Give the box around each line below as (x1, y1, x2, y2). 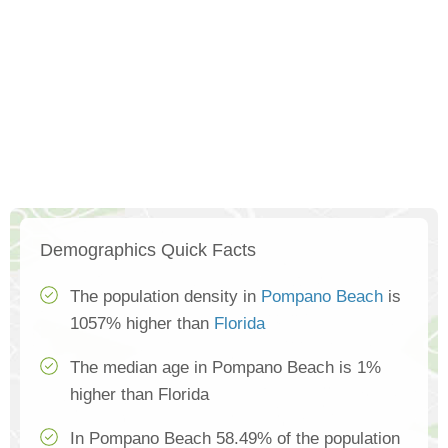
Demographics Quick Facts (40, 240, 256, 261)
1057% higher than (70, 314, 214, 334)
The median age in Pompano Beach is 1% (70, 358, 381, 378)
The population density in (70, 287, 261, 307)
